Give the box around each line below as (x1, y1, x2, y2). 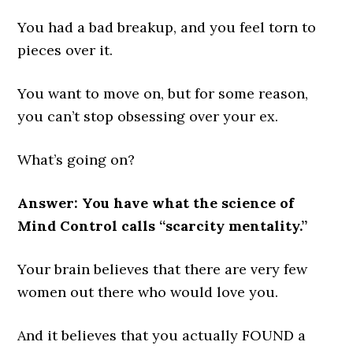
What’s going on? (17, 150, 136, 169)
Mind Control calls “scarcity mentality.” (17, 217, 308, 236)
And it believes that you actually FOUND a (17, 326, 307, 345)
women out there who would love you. (17, 283, 279, 302)
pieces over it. (17, 41, 113, 60)
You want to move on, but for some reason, (17, 84, 309, 103)
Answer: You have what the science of (17, 194, 295, 213)
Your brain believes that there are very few (17, 260, 308, 279)
